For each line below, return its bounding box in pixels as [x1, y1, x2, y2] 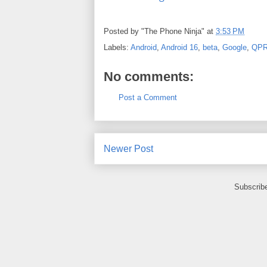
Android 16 [161, 42, 198, 52]
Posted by [104, 26, 141, 36]
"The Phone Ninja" [141, 26, 204, 36]
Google [222, 42, 247, 52]
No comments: [104, 69, 194, 84]
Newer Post [104, 144, 153, 154]
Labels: [104, 42, 131, 52]
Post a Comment [119, 92, 177, 102]
